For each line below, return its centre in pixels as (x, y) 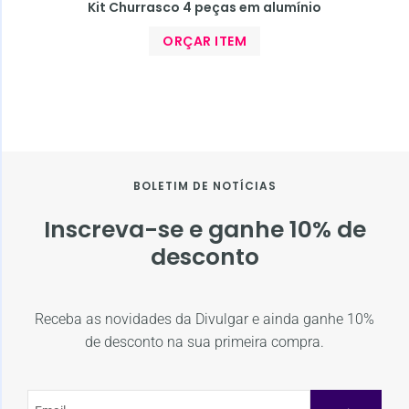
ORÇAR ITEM (204, 41)
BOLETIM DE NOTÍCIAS (204, 185)
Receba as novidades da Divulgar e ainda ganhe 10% (204, 319)
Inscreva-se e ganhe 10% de (204, 229)
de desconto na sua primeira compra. (204, 341)
